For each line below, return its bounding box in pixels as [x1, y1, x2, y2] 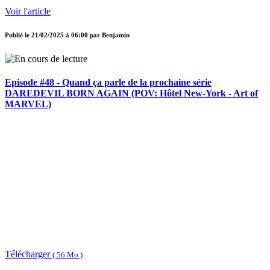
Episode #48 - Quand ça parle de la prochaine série [5, 77, 212, 87]
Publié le [5, 31, 31, 39]
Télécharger [5, 248, 52, 259]
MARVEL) [5, 98, 51, 109]
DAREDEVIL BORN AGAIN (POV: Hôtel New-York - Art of [5, 87, 258, 98]
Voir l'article [5, 6, 51, 17]
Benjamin [102, 31, 130, 39]
